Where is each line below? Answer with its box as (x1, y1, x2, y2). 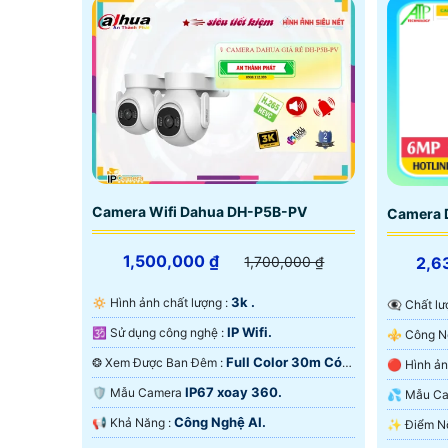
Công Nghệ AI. (174, 413, 266, 430)
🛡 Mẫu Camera (110, 384, 185, 400)
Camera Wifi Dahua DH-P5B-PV (92, 202, 307, 220)
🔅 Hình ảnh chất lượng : (110, 294, 231, 310)
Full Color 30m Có (226, 353, 342, 370)
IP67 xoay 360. (185, 383, 282, 400)
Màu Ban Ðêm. (92, 376, 184, 393)
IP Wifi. (227, 323, 272, 340)
